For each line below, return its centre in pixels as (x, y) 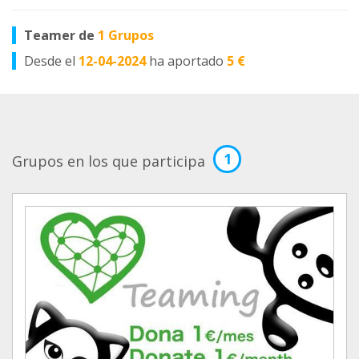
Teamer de (61, 35)
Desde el (51, 61)
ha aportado (188, 61)
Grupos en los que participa (109, 161)
